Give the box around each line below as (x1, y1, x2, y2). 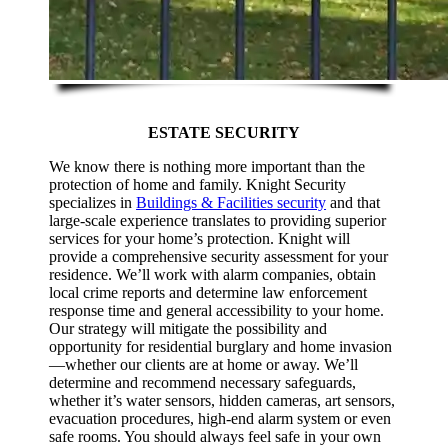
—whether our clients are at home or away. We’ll (49, 356, 359, 374)
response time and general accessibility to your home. (49, 302, 385, 320)
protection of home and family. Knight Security (49, 176, 347, 194)
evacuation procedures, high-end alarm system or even (49, 410, 392, 428)
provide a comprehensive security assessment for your (49, 248, 389, 266)
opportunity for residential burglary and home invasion (49, 338, 393, 356)
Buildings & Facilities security (136, 194, 327, 212)
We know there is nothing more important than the (49, 158, 366, 176)
